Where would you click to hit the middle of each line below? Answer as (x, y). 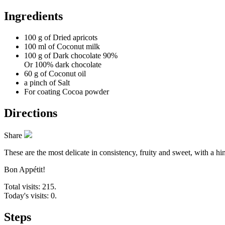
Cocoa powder (86, 92)
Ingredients (33, 16)
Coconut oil (67, 74)
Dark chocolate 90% (85, 55)
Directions (31, 113)
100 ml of (39, 46)
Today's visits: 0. (30, 195)
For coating (42, 92)
